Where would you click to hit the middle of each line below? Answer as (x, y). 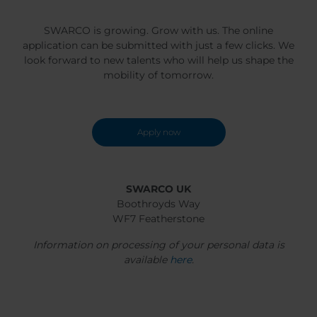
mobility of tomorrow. (158, 75)
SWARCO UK (158, 189)
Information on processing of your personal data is (158, 245)
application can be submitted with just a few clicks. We (158, 45)
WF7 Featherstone (158, 219)
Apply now (158, 132)
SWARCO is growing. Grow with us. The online (158, 30)
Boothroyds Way (158, 204)
